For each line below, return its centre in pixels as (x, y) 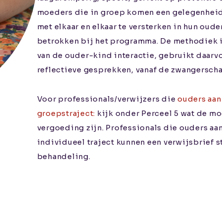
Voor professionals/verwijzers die (107, 99)
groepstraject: (66, 114)
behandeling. (64, 157)
